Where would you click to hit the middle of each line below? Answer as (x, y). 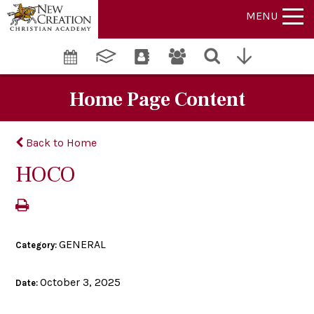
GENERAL (83, 244)
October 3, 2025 (81, 282)
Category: (37, 245)
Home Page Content (157, 99)
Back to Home (60, 142)
